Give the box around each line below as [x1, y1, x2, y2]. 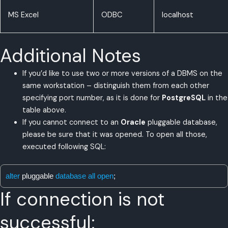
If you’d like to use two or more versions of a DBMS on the [22, 68, 222, 78]
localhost [161, 10, 193, 20]
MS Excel [8, 10, 39, 20]
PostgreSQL [161, 93, 206, 103]
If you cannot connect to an [22, 117, 121, 127]
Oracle [120, 117, 146, 127]
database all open [55, 172, 113, 180]
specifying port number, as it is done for [22, 93, 162, 103]
